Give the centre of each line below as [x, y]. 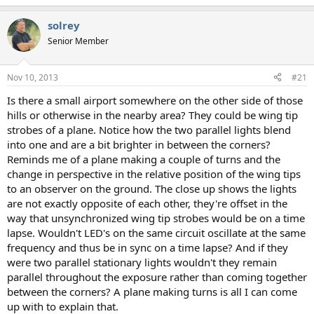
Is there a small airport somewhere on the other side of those [155, 100]
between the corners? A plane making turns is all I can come [152, 291]
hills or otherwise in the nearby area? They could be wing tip [152, 115]
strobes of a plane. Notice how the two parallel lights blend [149, 129]
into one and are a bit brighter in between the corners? [139, 144]
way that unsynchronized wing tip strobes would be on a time [156, 218]
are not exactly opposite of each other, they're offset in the [147, 203]
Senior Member [78, 41]
